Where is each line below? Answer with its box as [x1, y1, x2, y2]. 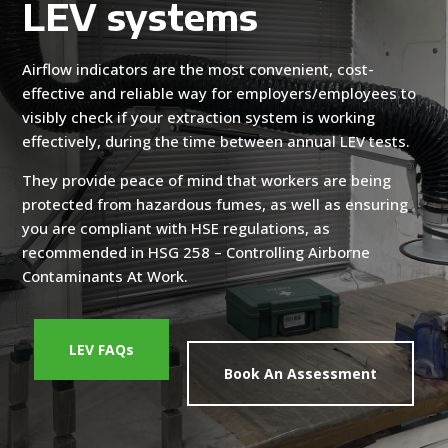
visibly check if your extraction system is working [22, 106, 376, 127]
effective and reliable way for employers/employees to [22, 82, 417, 103]
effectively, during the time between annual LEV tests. [22, 130, 411, 151]
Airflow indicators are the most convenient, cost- [22, 58, 375, 79]
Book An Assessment [224, 363, 378, 383]
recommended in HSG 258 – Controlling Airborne [22, 241, 371, 262]
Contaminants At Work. [22, 265, 189, 286]
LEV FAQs [68, 339, 134, 359]
